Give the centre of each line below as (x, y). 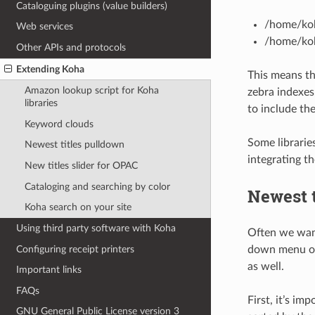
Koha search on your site (78, 207)
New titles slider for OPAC (81, 166)
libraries (41, 103)
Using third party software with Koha (96, 228)
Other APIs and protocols (71, 47)
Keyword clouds (59, 124)
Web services (45, 27)
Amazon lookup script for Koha (91, 91)
